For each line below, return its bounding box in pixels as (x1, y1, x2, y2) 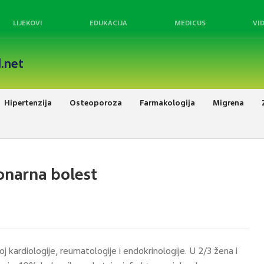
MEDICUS (174, 19, 206, 27)
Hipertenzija (4, 97, 52, 108)
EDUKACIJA (90, 19, 127, 27)
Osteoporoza (70, 97, 122, 108)
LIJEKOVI (13, 19, 42, 27)
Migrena (213, 97, 244, 108)
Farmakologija (140, 97, 195, 108)
